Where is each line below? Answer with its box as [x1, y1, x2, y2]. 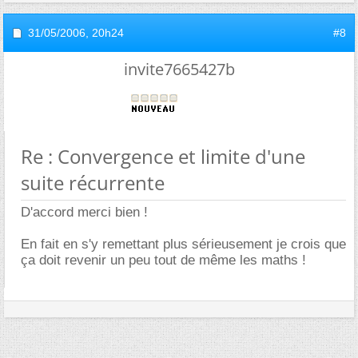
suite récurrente [21, 169, 165, 196]
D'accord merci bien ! [21, 204, 148, 220]
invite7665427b [123, 58, 235, 80]
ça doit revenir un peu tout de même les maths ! [21, 252, 306, 268]
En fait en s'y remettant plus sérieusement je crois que [21, 236, 346, 252]
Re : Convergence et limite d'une [21, 142, 305, 169]
